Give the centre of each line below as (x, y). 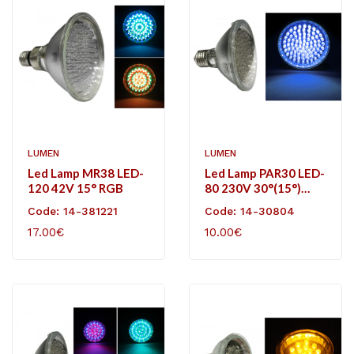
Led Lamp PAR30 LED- (265, 173)
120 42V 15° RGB (75, 188)
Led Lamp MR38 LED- (86, 173)
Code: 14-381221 (73, 211)
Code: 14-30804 (250, 211)
